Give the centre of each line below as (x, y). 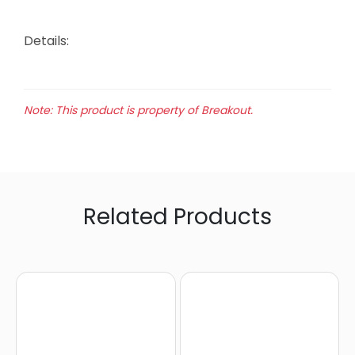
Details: (46, 41)
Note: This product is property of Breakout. (138, 111)
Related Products (177, 217)
